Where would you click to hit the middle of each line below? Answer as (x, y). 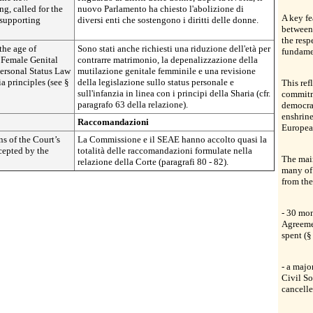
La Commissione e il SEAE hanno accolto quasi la (172, 139)
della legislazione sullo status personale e (156, 82)
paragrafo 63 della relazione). (133, 104)
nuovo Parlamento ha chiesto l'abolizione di (161, 9)
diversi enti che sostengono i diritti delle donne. (168, 20)
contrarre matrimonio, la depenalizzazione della (168, 60)
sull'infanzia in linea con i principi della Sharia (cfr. (174, 93)
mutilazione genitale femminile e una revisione (167, 71)
